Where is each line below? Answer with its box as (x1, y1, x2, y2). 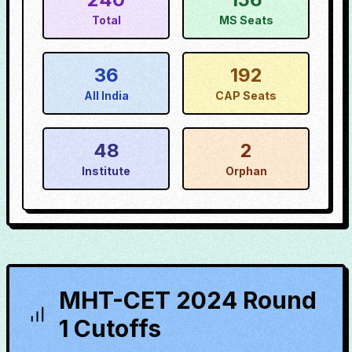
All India (83, 89, 129, 102)
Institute (82, 164, 130, 178)
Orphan (225, 164, 267, 178)
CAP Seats (215, 89, 277, 102)
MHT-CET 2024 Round (59, 286, 317, 314)
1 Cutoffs (59, 314, 162, 343)
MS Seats (218, 13, 273, 27)
